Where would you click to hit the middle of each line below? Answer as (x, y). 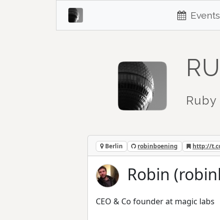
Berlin (113, 146)
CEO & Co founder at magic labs (155, 202)
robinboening (158, 146)
